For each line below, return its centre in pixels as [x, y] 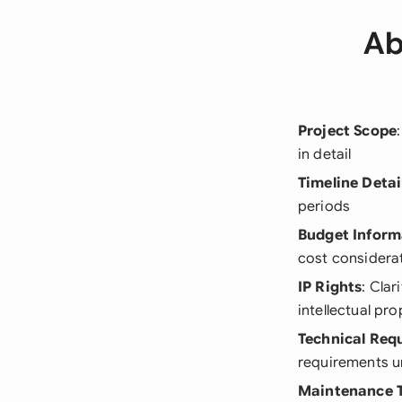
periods [324, 206]
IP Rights [330, 287]
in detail [325, 154]
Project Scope [348, 131]
